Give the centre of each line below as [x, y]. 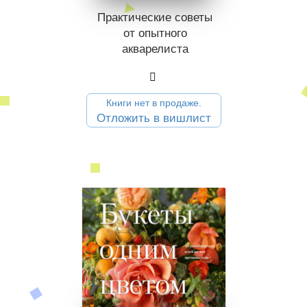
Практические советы [155, 18]
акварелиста [155, 49]
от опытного [155, 34]
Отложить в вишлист [154, 119]
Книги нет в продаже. [154, 103]
